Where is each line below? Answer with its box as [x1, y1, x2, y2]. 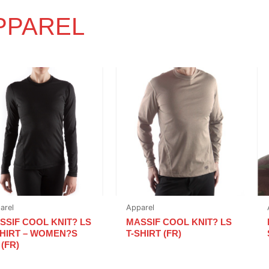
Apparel [126, 203, 155, 213]
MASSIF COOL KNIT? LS [126, 217, 232, 228]
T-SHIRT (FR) [126, 228, 182, 239]
